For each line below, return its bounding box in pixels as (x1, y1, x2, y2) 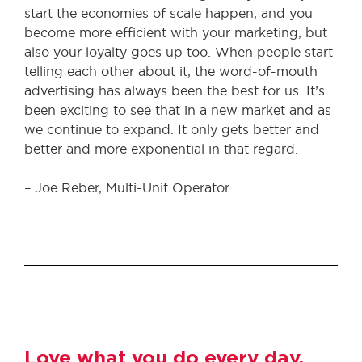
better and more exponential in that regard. (24, 141, 298, 156)
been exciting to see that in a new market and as (24, 103, 331, 117)
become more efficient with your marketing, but (24, 25, 327, 40)
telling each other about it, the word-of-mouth (24, 64, 318, 78)
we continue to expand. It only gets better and (24, 122, 319, 137)
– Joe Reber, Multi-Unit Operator (24, 180, 229, 195)
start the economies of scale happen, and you (24, 6, 313, 20)
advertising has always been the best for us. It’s (24, 83, 325, 98)
